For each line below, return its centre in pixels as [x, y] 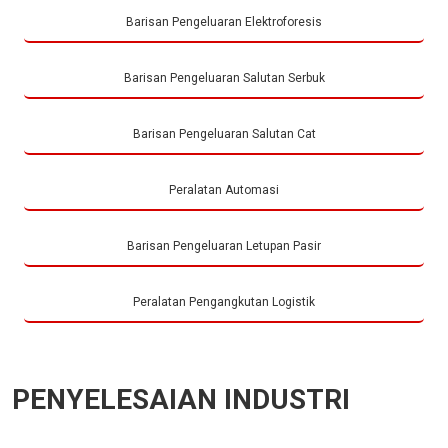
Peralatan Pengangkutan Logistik [224, 302]
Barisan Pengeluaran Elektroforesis [224, 22]
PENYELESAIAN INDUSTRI [181, 400]
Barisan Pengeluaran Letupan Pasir [224, 246]
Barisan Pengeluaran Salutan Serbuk [224, 78]
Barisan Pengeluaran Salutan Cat [224, 134]
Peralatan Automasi [224, 190]
